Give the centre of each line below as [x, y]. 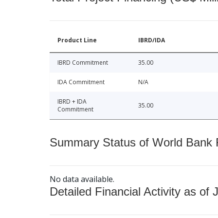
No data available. [82, 179]
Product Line [77, 40]
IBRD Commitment [83, 62]
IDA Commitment [81, 82]
